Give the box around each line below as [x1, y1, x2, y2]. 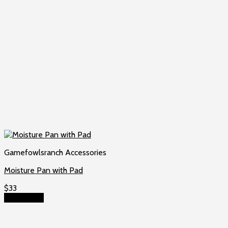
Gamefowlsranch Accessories [4, 148, 106, 158]
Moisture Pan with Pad [4, 165, 83, 176]
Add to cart [4, 193, 44, 203]
